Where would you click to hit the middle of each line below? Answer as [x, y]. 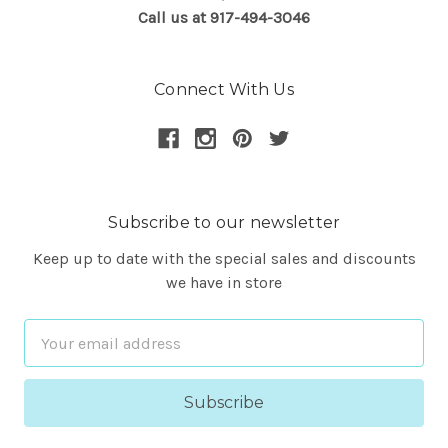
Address [53, 354]
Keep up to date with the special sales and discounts [224, 258]
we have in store [224, 282]
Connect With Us [224, 89]
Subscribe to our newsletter [224, 222]
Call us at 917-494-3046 [224, 17]
